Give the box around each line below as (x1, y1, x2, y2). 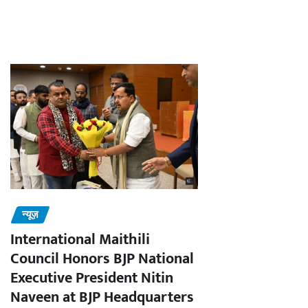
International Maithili (10, 226, 150, 252)
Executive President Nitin (10, 265, 173, 291)
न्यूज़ (22, 206, 38, 223)
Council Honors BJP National (10, 245, 194, 272)
